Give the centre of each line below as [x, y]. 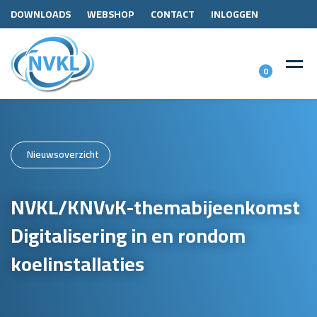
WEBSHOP [111, 14]
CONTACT [173, 14]
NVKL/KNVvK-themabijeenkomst [155, 207]
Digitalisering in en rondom [128, 235]
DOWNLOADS [41, 14]
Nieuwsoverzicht [63, 154]
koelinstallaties [77, 264]
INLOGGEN [235, 14]
